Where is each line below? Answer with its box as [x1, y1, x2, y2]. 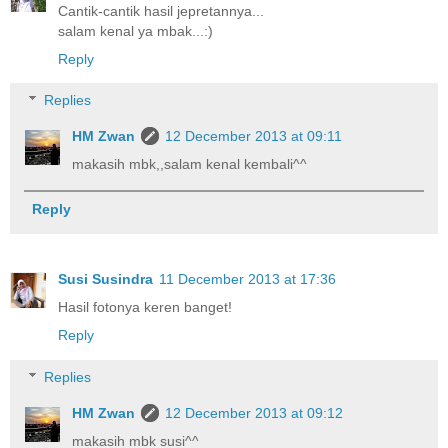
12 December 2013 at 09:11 [165, 128, 343, 145]
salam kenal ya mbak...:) [58, 22, 213, 39]
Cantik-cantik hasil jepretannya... [58, 2, 264, 19]
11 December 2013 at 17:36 [159, 271, 336, 288]
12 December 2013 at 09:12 [165, 405, 344, 421]
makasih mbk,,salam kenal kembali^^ [72, 156, 308, 173]
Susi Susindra [58, 271, 153, 288]
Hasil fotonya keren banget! [58, 299, 232, 316]
